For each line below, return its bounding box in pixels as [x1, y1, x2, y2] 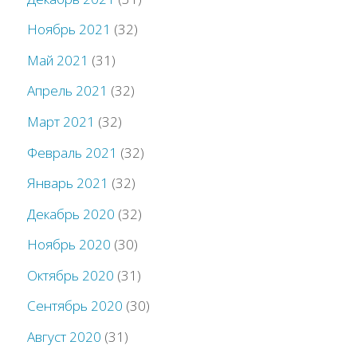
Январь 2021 [27, 174, 109, 193]
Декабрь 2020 [27, 204, 116, 223]
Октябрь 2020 [27, 265, 115, 284]
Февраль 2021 [27, 143, 118, 162]
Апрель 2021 [27, 81, 108, 100]
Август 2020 [27, 327, 102, 346]
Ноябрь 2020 [27, 235, 112, 254]
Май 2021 [27, 50, 89, 69]
